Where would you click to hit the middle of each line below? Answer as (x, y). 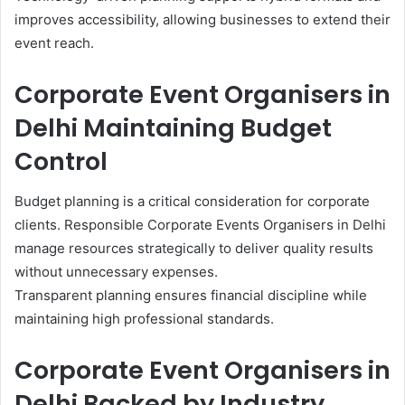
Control (61, 161)
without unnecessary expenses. (116, 272)
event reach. (54, 42)
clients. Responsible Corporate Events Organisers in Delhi (200, 225)
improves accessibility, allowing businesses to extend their (202, 19)
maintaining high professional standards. (144, 319)
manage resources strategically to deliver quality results (194, 249)
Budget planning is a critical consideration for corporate (192, 202)
